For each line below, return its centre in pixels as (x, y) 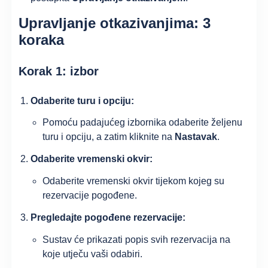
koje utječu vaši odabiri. (93, 254)
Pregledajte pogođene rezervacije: (108, 217)
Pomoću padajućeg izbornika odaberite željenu (143, 123)
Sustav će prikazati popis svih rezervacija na (137, 239)
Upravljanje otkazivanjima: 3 (115, 23)
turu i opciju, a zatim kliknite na (109, 137)
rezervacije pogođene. (90, 195)
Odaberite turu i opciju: (83, 100)
